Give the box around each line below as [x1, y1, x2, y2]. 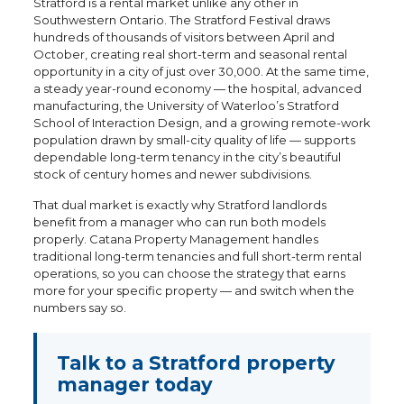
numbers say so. [32, 300, 126, 315]
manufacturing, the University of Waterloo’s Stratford [32, 98, 339, 113]
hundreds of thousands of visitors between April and [32, 30, 335, 44]
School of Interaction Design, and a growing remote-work [32, 115, 371, 130]
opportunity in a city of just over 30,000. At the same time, [32, 64, 369, 78]
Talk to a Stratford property [56, 352, 335, 374]
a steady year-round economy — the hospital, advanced [32, 81, 362, 96]
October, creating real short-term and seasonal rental [32, 47, 347, 61]
